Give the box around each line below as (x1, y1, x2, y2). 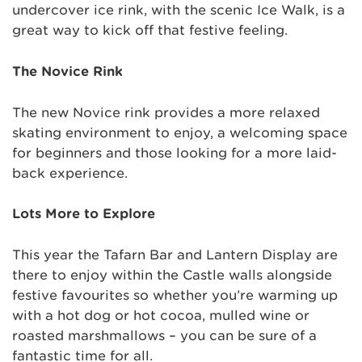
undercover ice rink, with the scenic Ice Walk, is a (12, 2, 345, 19)
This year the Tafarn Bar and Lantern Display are (12, 246, 338, 263)
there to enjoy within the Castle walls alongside (12, 267, 332, 283)
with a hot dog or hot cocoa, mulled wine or (12, 307, 309, 323)
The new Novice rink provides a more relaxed (12, 104, 320, 120)
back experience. (12, 165, 128, 181)
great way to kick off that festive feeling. (12, 23, 288, 39)
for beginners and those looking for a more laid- (12, 145, 337, 161)
